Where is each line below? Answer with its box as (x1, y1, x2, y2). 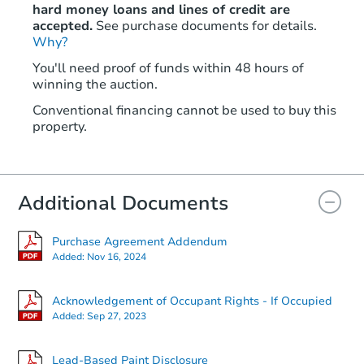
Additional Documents (18, 189, 228, 216)
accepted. (32, 16, 93, 35)
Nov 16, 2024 (87, 249, 146, 263)
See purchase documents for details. (96, 16, 317, 35)
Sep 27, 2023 (87, 309, 146, 323)
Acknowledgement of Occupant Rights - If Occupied (52, 292, 332, 309)
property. (32, 117, 87, 136)
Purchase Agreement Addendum (52, 233, 227, 249)
